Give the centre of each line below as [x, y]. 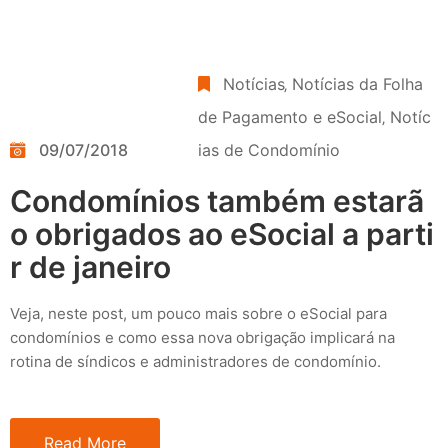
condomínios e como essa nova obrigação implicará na [202, 337]
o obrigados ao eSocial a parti [222, 233]
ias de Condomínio [269, 149]
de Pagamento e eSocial [290, 116]
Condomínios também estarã [217, 200]
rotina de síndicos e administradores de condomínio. [195, 361]
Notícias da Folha [358, 83]
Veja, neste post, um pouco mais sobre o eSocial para [198, 313]
